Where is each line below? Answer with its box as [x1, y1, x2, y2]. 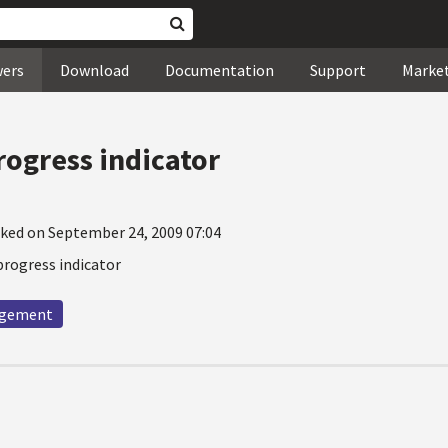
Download [60, 60, 129, 80]
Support [310, 60, 366, 80]
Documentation [165, 60, 274, 80]
